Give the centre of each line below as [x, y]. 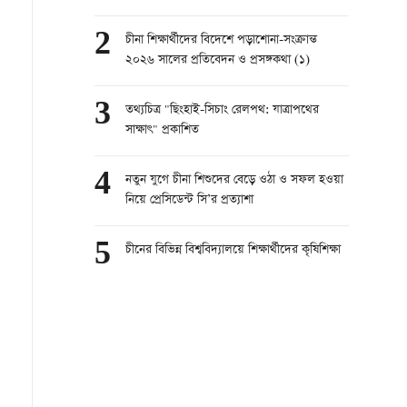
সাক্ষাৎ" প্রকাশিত [162, 130]
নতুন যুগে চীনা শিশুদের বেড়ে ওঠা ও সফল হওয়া [234, 180]
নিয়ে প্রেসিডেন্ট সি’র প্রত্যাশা [189, 200]
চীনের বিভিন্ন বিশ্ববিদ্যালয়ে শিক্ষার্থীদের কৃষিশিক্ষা [233, 250]
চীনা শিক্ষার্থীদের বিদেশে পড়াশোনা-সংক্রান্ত [221, 40]
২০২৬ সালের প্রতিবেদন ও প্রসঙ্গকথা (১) [218, 60]
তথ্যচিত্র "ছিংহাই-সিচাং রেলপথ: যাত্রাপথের [222, 110]
